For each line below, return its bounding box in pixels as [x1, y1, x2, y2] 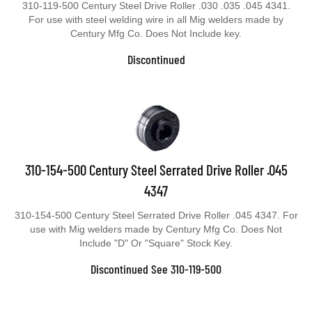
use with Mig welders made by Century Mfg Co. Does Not [30, 224, 282, 235]
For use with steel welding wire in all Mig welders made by [29, 14, 283, 25]
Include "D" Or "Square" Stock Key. [79, 237, 233, 249]
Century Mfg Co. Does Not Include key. [70, 28, 242, 39]
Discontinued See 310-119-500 [91, 261, 221, 276]
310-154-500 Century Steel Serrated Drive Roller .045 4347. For [14, 210, 298, 221]
